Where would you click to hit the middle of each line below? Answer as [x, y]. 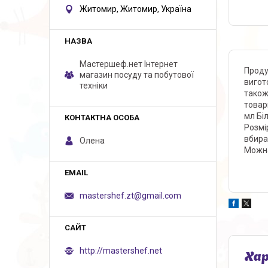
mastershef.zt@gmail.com [130, 196]
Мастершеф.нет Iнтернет [129, 64]
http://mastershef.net [121, 251]
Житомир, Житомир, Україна [135, 9]
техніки [94, 86]
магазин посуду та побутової [137, 75]
